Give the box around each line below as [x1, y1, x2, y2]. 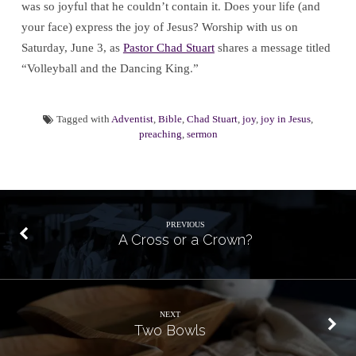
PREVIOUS [166, 220, 206, 230]
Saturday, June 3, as [21, 41, 123, 55]
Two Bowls [134, 321, 207, 339]
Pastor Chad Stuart [122, 41, 215, 55]
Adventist [110, 114, 153, 126]
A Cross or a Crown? [118, 231, 253, 249]
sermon [186, 129, 218, 141]
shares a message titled [214, 41, 331, 55]
